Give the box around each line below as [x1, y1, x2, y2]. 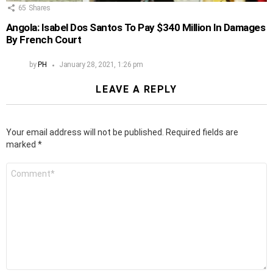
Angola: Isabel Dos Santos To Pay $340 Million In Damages [6, 21, 266, 34]
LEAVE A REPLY [96, 83, 177, 96]
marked [6, 140, 38, 150]
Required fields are [166, 127, 238, 138]
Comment [6, 163, 42, 172]
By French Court [6, 34, 82, 46]
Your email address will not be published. [6, 127, 164, 138]
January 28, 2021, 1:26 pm [59, 60, 143, 69]
